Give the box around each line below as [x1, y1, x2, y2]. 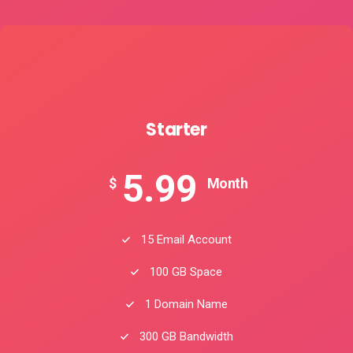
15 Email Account [137, 232, 232, 247]
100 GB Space [147, 265, 222, 280]
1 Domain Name [141, 297, 228, 312]
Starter [146, 117, 207, 143]
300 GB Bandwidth [136, 329, 233, 344]
